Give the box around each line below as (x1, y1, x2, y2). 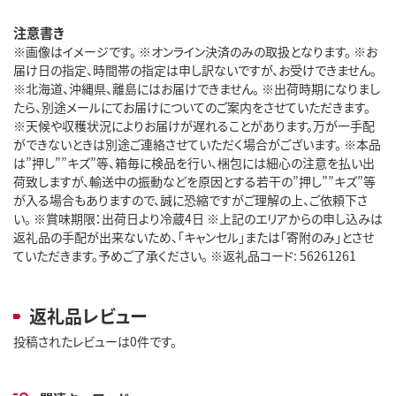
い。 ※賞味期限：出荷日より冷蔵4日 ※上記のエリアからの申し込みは (13, 209, 383, 227)
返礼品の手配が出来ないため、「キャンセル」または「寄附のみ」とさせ (13, 227, 374, 246)
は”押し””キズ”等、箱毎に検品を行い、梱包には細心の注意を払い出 (13, 153, 375, 171)
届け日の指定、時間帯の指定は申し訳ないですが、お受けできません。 (13, 60, 377, 79)
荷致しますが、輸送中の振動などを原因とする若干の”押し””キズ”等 (13, 171, 376, 190)
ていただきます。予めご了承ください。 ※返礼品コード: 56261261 (13, 246, 356, 264)
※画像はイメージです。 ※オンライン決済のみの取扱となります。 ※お (13, 42, 377, 60)
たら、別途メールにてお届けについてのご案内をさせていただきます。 (13, 97, 370, 116)
